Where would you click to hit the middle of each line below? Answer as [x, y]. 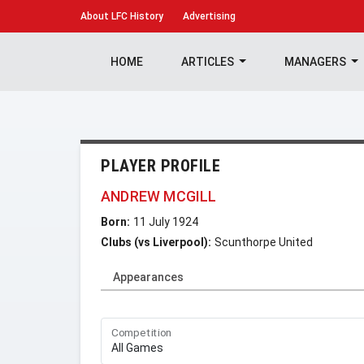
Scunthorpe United [264, 242]
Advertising [209, 16]
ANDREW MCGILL [159, 196]
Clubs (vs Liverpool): [156, 242]
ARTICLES [208, 62]
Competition [142, 333]
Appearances [148, 277]
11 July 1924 [166, 222]
